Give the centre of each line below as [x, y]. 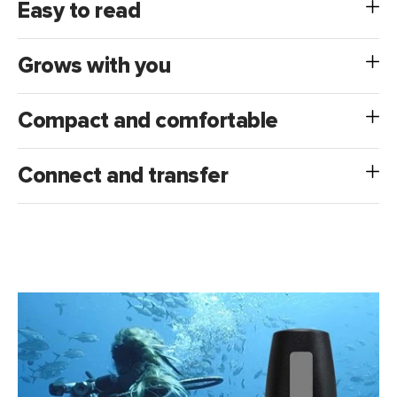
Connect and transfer [123, 176]
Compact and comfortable [148, 121]
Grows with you [94, 66]
